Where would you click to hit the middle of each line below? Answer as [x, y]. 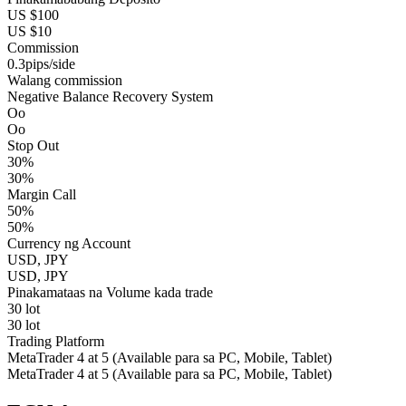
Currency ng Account [69, 244]
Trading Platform [56, 342]
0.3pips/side [41, 64]
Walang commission [65, 81]
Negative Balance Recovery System [110, 97]
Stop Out [33, 146]
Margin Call [42, 195]
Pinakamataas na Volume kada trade [110, 293]
